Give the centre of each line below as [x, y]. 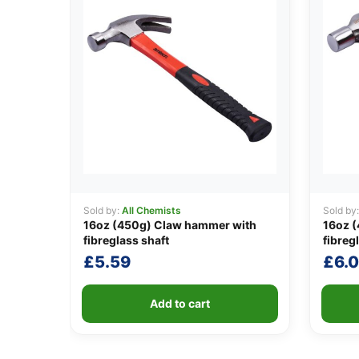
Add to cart [179, 304]
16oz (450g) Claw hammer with [170, 225]
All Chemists [151, 211]
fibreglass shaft [126, 240]
